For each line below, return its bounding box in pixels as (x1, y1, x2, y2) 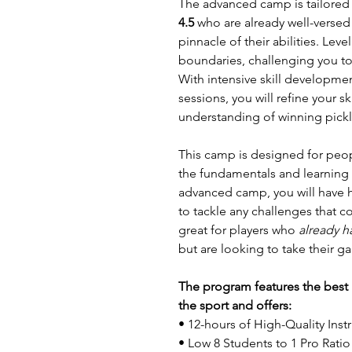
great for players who (178, 222, 299, 237)
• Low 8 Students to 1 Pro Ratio (178, 335, 350, 350)
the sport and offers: (178, 297, 291, 313)
